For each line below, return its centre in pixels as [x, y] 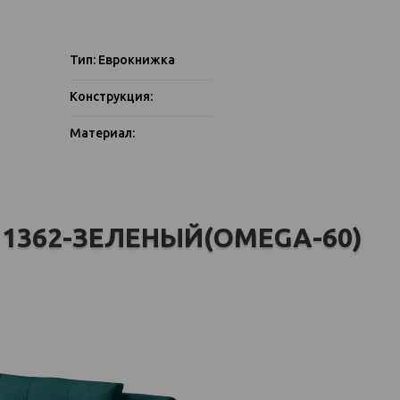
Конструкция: [111, 96]
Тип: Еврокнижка [122, 60]
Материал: [102, 133]
